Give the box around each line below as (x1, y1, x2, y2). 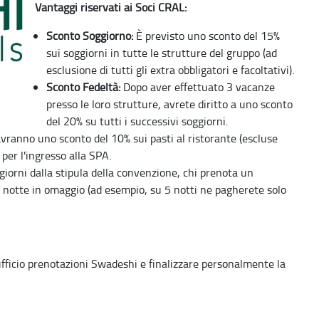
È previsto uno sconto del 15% (133, 27, 280, 43)
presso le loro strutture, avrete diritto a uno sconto (46, 95, 293, 112)
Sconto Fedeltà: (46, 78, 120, 95)
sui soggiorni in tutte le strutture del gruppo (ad (46, 44, 277, 61)
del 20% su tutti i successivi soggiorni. (46, 113, 228, 129)
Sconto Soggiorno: (46, 27, 133, 43)
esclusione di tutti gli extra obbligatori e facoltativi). (46, 61, 294, 78)
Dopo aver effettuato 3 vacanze (120, 78, 275, 95)
